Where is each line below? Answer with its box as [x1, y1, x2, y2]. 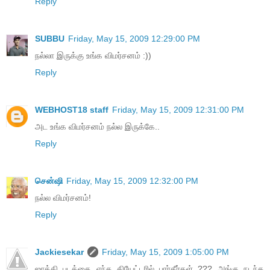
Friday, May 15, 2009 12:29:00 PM [68, 34, 200, 44]
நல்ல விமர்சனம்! [35, 193, 91, 203]
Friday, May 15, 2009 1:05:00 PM [102, 247, 229, 257]
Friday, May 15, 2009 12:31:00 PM [112, 105, 244, 115]
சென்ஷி [35, 176, 63, 186]
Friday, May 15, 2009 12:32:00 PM [66, 176, 198, 186]
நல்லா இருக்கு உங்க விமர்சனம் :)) [35, 51, 151, 61]
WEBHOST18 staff [35, 105, 108, 115]
